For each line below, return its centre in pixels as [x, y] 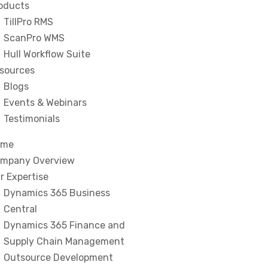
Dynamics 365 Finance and [64, 225]
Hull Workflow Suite [47, 54]
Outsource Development [58, 258]
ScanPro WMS [34, 38]
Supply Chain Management [64, 241]
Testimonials [32, 119]
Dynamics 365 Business [57, 193]
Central [20, 209]
